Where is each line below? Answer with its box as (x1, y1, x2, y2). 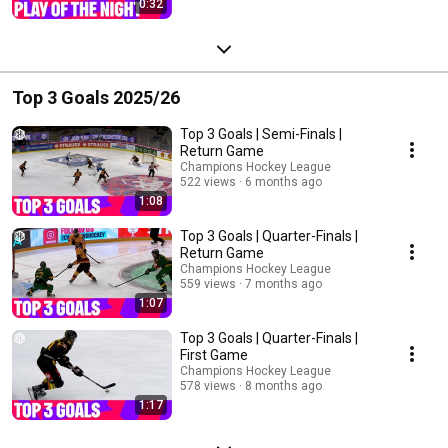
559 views (180, 276, 236, 291)
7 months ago (245, 276, 322, 291)
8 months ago (245, 378, 322, 393)
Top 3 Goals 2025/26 (12, 86, 180, 108)
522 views (180, 174, 236, 189)
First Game (180, 346, 248, 363)
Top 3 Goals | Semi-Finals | (180, 125, 342, 142)
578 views (180, 378, 236, 393)
